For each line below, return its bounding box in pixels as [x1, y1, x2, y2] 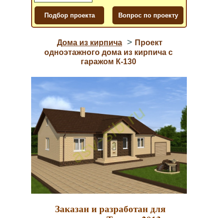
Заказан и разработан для [55, 202, 165, 215]
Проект [134, 38, 163, 47]
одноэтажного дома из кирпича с [44, 48, 173, 56]
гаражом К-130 [80, 57, 136, 66]
